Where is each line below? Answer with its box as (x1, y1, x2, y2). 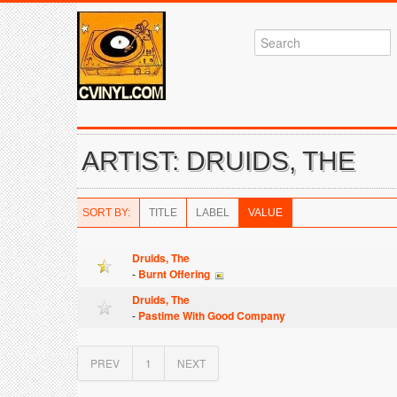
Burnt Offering (138, 266, 210, 282)
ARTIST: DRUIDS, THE (82, 146, 355, 175)
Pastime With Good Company (138, 307, 285, 323)
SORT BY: (82, 206, 130, 219)
